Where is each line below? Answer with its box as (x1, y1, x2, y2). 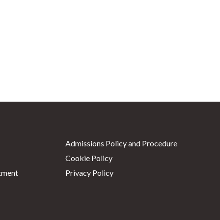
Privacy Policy (65, 167, 113, 177)
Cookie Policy (65, 153, 112, 163)
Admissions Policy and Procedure (65, 138, 177, 148)
